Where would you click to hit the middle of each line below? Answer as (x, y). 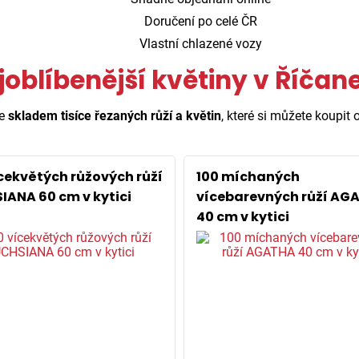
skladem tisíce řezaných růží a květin (114, 116)
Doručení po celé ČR (199, 21)
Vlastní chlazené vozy (199, 44)
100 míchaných (248, 177)
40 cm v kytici (243, 217)
